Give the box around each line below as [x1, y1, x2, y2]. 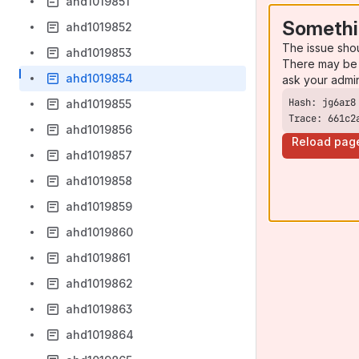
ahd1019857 [66, 148, 132, 162]
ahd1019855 [66, 97, 131, 111]
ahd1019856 [66, 123, 132, 136]
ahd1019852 [66, 20, 132, 34]
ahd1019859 [66, 200, 132, 213]
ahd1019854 [66, 71, 133, 85]
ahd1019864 [66, 328, 134, 341]
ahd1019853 [66, 46, 131, 59]
